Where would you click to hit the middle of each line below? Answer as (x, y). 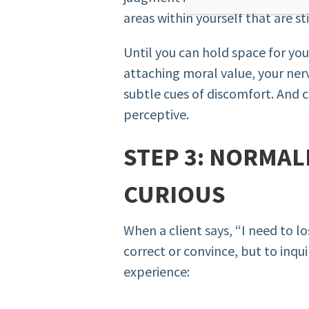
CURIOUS (175, 195)
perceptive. (157, 114)
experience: (157, 272)
